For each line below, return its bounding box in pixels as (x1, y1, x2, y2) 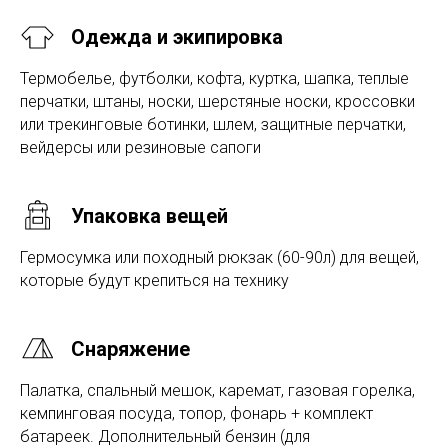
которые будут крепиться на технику (20, 270, 289, 290)
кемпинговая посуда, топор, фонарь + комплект (20, 403, 373, 423)
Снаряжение (71, 336, 190, 361)
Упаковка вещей (71, 203, 228, 228)
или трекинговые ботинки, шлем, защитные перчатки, (20, 114, 406, 134)
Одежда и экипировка (71, 24, 283, 49)
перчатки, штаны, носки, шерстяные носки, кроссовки (20, 91, 415, 111)
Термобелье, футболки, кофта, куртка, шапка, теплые (20, 68, 409, 88)
